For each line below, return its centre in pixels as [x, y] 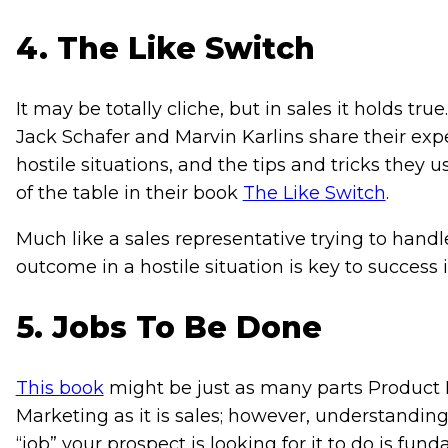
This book [59, 388]
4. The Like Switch [165, 49]
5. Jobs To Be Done [168, 328]
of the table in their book [129, 193]
